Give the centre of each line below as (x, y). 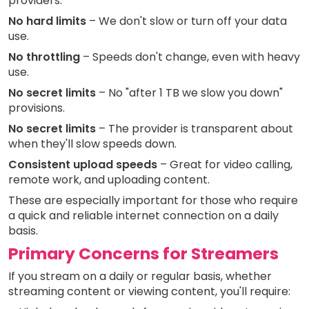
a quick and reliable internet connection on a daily (143, 216)
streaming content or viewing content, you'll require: (149, 292)
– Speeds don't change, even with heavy (190, 57)
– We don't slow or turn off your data (187, 21)
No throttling (44, 57)
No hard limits (47, 21)
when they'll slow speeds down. (92, 144)
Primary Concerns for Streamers (143, 254)
